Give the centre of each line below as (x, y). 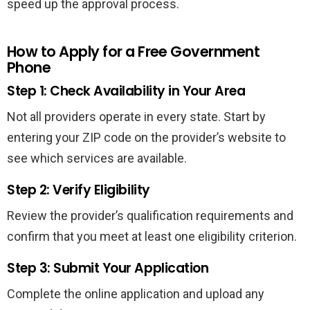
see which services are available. (97, 158)
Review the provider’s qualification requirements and (150, 215)
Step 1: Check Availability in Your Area (126, 91)
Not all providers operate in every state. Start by (136, 116)
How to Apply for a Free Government (134, 51)
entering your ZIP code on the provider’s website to (146, 137)
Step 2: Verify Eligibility (79, 190)
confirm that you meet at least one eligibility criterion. (152, 236)
